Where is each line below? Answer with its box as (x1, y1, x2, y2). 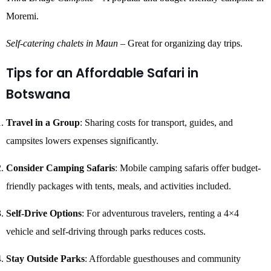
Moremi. (6, 11, 39, 21)
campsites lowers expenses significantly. (6, 135, 158, 146)
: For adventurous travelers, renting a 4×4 (82, 208, 239, 218)
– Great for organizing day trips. (118, 38, 243, 48)
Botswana (6, 85, 70, 103)
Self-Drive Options (6, 208, 82, 218)
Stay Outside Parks (6, 253, 85, 264)
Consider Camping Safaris (6, 163, 115, 173)
